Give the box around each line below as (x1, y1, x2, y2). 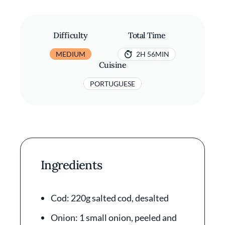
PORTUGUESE (90, 79, 135, 88)
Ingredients (41, 157, 102, 173)
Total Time (128, 30, 166, 40)
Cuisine (98, 60, 127, 70)
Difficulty (53, 30, 88, 40)
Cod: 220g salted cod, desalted (51, 192, 169, 203)
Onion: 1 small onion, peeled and (51, 212, 177, 223)
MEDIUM (55, 50, 85, 58)
